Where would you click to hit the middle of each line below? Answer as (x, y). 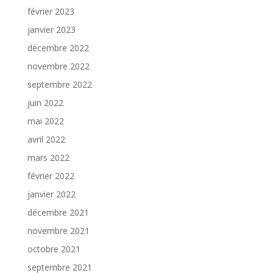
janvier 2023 (51, 29)
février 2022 (51, 175)
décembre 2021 (58, 212)
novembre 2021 (58, 230)
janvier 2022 (51, 194)
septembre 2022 (59, 84)
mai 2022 (45, 121)
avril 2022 (46, 139)
